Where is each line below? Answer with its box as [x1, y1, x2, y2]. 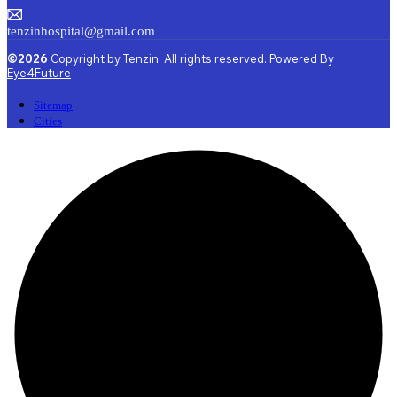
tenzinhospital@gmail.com [7, 24, 155, 39]
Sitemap [34, 97, 73, 112]
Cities [34, 113, 62, 128]
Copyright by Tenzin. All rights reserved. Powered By [51, 51, 334, 66]
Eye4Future [7, 66, 71, 81]
